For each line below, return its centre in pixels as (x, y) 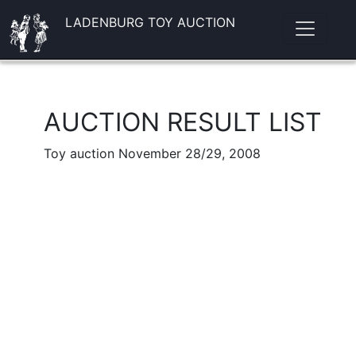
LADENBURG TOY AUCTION (150, 22)
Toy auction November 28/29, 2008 (152, 153)
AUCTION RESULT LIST (183, 122)
